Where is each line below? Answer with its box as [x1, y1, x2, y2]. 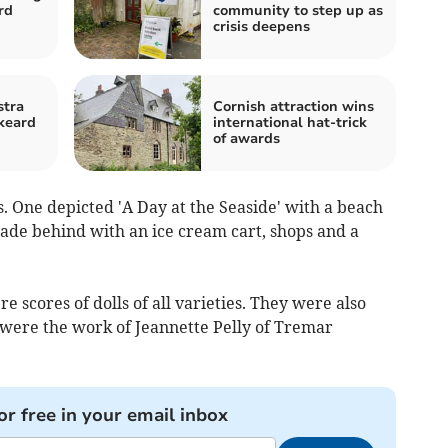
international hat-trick [213, 113, 367, 132]
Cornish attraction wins [213, 97, 374, 116]
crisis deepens [213, 17, 310, 36]
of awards [213, 129, 280, 148]
